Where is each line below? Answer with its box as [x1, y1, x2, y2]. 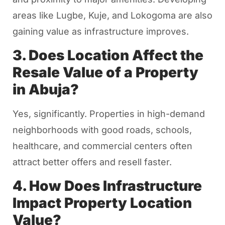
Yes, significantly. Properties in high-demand [12, 108, 205, 120]
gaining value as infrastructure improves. [12, 26, 189, 37]
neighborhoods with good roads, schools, [12, 125, 192, 136]
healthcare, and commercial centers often [12, 141, 192, 152]
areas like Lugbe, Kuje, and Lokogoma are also [12, 10, 212, 21]
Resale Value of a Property [12, 64, 198, 81]
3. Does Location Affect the [12, 47, 203, 64]
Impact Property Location [12, 194, 192, 212]
